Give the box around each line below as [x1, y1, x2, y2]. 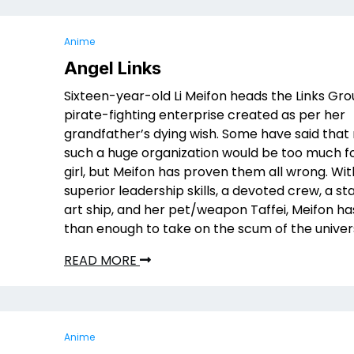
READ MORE [64, 251, 140, 269]
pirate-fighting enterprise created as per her [64, 106, 345, 124]
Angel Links [64, 58, 161, 78]
